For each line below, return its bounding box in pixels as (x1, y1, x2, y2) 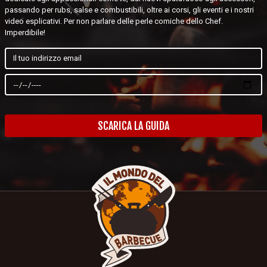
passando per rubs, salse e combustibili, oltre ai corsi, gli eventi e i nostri (5, 5, 254, 14)
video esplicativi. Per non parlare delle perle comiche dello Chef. (5, 16, 223, 26)
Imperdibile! (5, 27, 45, 37)
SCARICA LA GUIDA (98, 119, 169, 133)
